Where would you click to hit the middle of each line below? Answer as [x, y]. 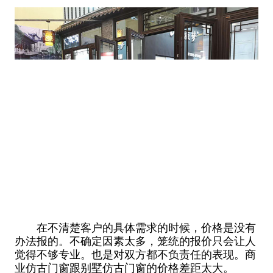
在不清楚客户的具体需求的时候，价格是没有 [135, 228]
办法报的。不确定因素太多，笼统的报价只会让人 [135, 242]
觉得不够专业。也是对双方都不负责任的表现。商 [135, 255]
